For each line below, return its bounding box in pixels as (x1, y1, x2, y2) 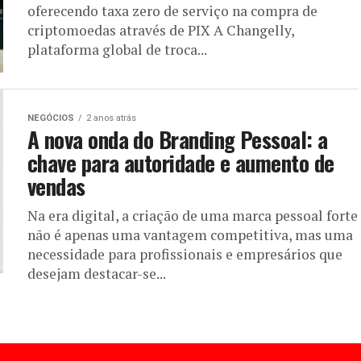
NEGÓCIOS (27, 113, 74, 123)
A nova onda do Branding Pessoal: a (27, 123, 328, 156)
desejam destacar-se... (27, 264, 166, 283)
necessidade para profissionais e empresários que (27, 245, 342, 263)
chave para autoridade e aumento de (27, 147, 334, 179)
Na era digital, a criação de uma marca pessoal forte (27, 206, 358, 225)
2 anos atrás (86, 113, 136, 123)
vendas (27, 170, 85, 202)
